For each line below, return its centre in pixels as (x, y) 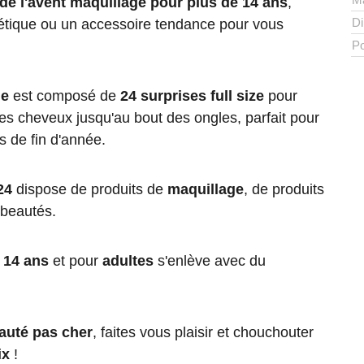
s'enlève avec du (210, 261)
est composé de (63, 96)
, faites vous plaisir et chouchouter (203, 333)
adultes (128, 261)
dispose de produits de (90, 190)
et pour (76, 261)
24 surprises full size (190, 96)
